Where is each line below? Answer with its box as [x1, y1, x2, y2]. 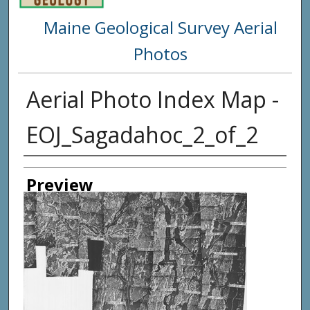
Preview [26, 173, 93, 197]
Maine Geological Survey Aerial [43, 16, 277, 39]
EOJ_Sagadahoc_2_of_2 [26, 120, 258, 150]
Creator [23, 158, 82, 181]
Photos [133, 42, 188, 66]
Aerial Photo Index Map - [26, 84, 279, 115]
